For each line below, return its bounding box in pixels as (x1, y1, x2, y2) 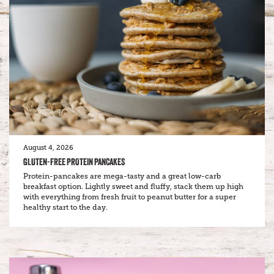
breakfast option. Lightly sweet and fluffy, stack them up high (23, 182, 243, 191)
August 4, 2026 (23, 143, 73, 152)
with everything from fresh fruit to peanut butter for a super (23, 192, 236, 201)
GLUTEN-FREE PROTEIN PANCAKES (23, 155, 125, 168)
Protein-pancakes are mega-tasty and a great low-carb (23, 171, 221, 180)
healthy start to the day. (23, 202, 108, 212)
